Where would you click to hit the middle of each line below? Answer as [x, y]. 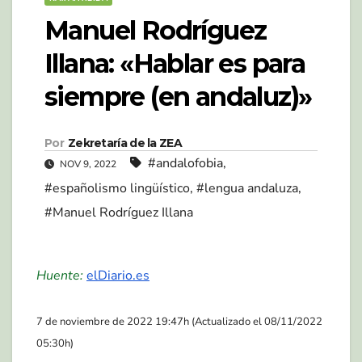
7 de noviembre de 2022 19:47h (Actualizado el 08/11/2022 [179, 321]
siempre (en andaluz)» [178, 96]
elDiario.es [118, 275]
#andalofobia [185, 163]
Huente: [60, 275]
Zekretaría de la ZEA [124, 143]
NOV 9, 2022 [88, 164]
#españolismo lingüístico [117, 188]
